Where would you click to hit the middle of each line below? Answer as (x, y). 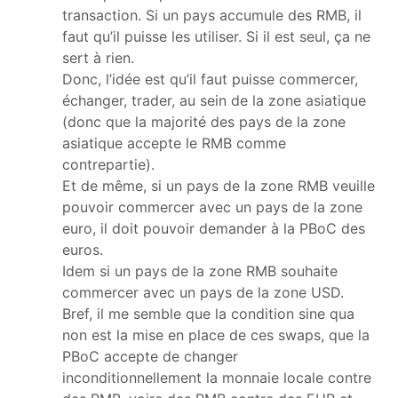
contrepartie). (108, 164)
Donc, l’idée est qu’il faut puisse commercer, (210, 79)
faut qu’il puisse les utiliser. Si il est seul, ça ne (216, 36)
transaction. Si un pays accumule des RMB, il (212, 15)
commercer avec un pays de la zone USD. (203, 292)
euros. (83, 249)
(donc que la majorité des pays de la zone (204, 121)
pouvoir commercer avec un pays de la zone (212, 207)
